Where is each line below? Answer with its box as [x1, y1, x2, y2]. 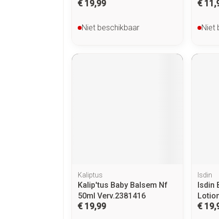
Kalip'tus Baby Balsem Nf [78, 180, 168, 190]
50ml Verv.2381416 [78, 191, 146, 201]
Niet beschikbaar [82, 22, 139, 32]
